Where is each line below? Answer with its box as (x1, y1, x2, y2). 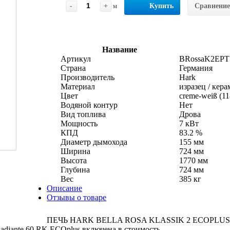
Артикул (60, 54, 91, 63)
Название (102, 45, 138, 54)
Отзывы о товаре (47, 193, 107, 202)
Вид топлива (60, 109, 106, 119)
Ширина (60, 146, 90, 156)
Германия (179, 63, 213, 72)
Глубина (60, 165, 90, 174)
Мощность (60, 119, 98, 128)
